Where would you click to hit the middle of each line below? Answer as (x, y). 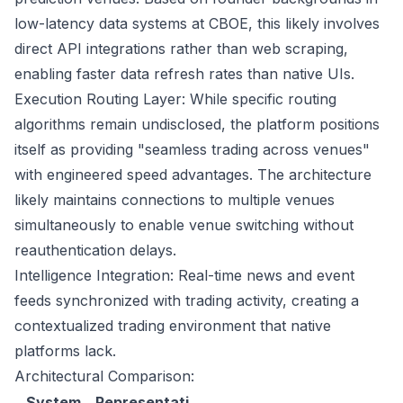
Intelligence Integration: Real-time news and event (184, 275)
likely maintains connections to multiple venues (175, 200)
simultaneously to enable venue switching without (184, 225)
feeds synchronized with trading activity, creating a (187, 300)
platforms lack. (65, 351)
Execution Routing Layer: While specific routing (175, 99)
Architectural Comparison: (104, 376)
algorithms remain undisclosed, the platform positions (197, 124)
